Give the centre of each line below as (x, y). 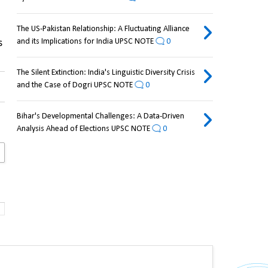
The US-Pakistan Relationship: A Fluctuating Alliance (103, 29)
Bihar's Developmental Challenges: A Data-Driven (100, 117)
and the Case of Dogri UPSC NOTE (74, 86)
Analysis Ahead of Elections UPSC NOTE (83, 129)
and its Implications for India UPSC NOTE (85, 42)
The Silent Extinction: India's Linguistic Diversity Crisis (106, 73)
